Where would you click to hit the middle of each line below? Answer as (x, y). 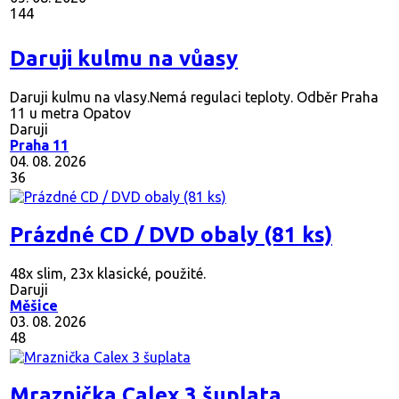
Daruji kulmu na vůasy (124, 67)
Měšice (34, 314)
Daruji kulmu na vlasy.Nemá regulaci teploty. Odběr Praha (194, 106)
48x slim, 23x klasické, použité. (108, 282)
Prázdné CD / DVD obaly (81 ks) (171, 243)
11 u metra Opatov (70, 122)
